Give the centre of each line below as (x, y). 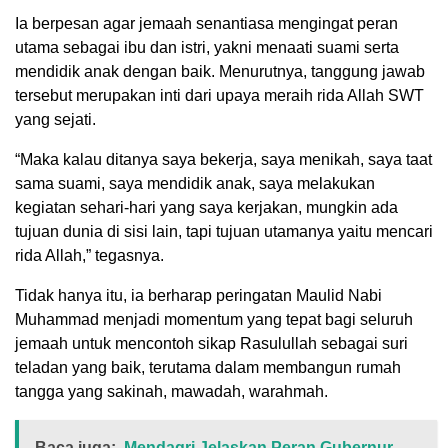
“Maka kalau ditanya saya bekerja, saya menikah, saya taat (223, 159)
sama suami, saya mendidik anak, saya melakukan (195, 183)
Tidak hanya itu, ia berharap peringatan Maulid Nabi (198, 295)
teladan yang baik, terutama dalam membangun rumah (208, 367)
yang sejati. (55, 119)
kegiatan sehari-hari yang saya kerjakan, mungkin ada (206, 207)
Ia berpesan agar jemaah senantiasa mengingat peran (206, 23)
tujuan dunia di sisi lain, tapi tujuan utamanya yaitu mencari (224, 231)
